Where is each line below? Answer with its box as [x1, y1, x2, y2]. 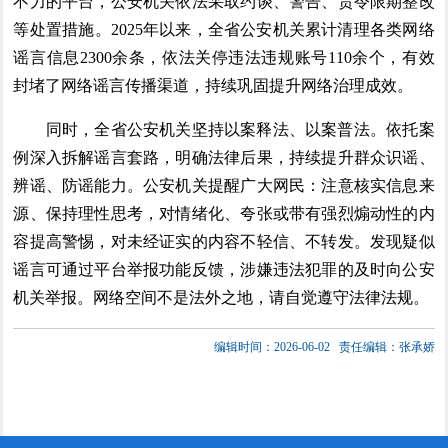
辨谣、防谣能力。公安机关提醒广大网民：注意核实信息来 [13, 177, 435, 194]
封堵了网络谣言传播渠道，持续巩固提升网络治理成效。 [13, 77, 414, 94]
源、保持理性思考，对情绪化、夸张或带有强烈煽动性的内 [13, 205, 435, 222]
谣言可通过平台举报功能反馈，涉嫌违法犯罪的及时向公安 [13, 261, 435, 278]
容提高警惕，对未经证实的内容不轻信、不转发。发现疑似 [13, 233, 435, 250]
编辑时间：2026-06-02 [213, 340, 336, 354]
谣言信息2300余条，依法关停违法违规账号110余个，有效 [13, 49, 435, 66]
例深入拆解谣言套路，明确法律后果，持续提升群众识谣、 [13, 149, 435, 166]
